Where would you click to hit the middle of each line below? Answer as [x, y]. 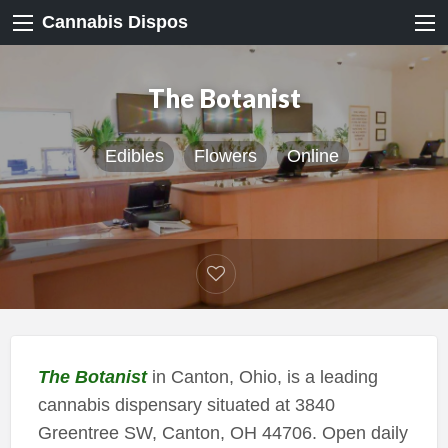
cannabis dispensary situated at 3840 [186, 404]
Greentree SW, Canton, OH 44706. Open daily [222, 432]
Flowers [225, 156]
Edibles [134, 156]
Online [312, 156]
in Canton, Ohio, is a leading [262, 376]
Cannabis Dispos [115, 22]
